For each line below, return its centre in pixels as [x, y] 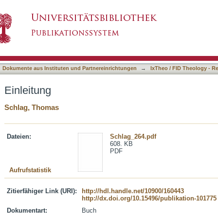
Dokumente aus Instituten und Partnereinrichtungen [70, 68]
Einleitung [28, 90]
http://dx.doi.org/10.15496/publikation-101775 [149, 198]
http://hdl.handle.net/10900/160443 [133, 191]
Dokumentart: [27, 210]
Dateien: [19, 136]
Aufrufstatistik [30, 170]
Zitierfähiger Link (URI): [42, 191]
